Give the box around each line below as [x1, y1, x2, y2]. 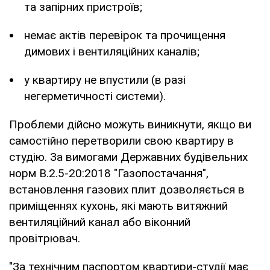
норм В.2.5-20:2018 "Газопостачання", [9, 166, 209, 180]
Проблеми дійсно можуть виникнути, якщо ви [9, 117, 251, 131]
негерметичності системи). [24, 89, 166, 103]
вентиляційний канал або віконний [9, 215, 190, 229]
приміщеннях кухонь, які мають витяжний [9, 198, 228, 213]
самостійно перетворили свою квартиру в [9, 133, 234, 148]
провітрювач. [9, 231, 80, 245]
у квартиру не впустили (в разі [24, 72, 186, 87]
